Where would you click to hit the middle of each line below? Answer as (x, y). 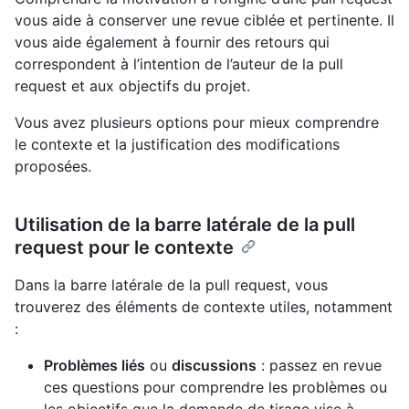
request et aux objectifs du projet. (132, 86)
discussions (214, 366)
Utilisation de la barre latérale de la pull (185, 225)
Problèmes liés (94, 366)
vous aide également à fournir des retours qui (172, 42)
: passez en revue (319, 366)
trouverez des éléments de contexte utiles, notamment (204, 307)
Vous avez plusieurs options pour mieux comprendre (197, 123)
